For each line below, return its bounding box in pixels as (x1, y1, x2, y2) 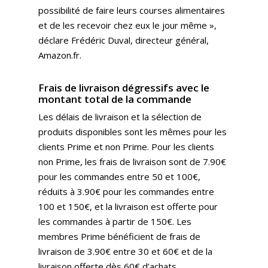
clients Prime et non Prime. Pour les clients (38, 141, 214, 153)
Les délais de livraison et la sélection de (38, 111, 202, 123)
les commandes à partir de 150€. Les (38, 215, 191, 227)
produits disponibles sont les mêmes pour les (38, 126, 227, 138)
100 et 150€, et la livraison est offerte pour (38, 200, 218, 212)
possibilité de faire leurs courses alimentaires (38, 4, 225, 16)
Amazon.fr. (38, 48, 81, 61)
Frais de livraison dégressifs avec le (38, 81, 209, 95)
